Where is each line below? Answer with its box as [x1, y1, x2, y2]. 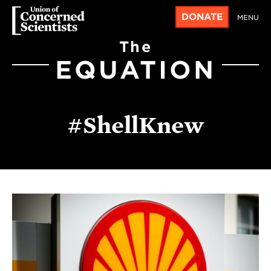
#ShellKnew [67, 111, 204, 139]
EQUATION [55, 55, 216, 85]
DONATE [181, 11, 223, 22]
